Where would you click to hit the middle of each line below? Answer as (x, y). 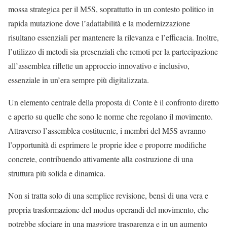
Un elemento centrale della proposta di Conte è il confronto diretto (113, 102)
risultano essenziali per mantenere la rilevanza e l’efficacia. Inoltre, (113, 37)
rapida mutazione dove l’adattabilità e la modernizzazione (99, 23)
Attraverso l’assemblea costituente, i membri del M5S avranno (107, 131)
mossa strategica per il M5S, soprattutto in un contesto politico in (111, 9)
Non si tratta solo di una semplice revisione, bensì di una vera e (108, 196)
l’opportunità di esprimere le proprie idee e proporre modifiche (107, 145)
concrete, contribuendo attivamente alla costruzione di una (101, 159)
